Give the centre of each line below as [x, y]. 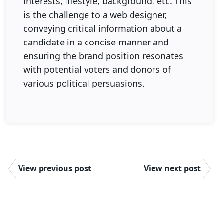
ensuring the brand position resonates [103, 55]
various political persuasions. [84, 83]
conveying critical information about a [103, 28]
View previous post [55, 168]
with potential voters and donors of [97, 69]
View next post [172, 168]
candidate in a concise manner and [96, 42]
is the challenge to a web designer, [95, 14]
